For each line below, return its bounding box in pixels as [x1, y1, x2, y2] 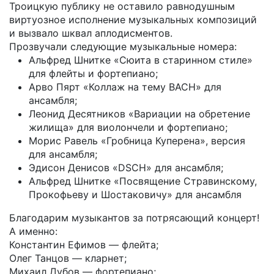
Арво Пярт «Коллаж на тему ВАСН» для [29, 80, 221, 93]
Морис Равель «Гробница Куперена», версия [29, 134, 245, 147]
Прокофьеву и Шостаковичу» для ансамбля [29, 188, 242, 201]
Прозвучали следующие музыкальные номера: [9, 40, 237, 53]
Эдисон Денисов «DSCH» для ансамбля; [29, 161, 223, 174]
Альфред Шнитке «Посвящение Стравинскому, [29, 174, 257, 187]
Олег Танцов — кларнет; [9, 251, 127, 264]
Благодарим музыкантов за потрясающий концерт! [9, 211, 259, 224]
